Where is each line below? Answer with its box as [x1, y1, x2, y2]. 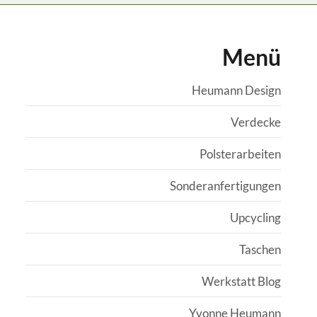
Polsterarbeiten [199, 146, 281, 161]
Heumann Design [191, 82, 281, 98]
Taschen [238, 241, 281, 257]
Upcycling [229, 209, 281, 225]
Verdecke [230, 114, 281, 129]
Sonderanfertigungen [169, 178, 281, 193]
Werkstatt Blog [201, 273, 281, 289]
